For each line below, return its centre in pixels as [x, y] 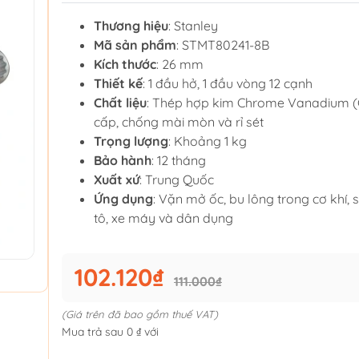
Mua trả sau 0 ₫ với [110, 332]
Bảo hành [123, 161]
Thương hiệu [131, 26]
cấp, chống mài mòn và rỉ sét [179, 122]
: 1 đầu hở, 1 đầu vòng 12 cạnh [228, 84]
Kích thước [125, 65]
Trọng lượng [131, 141]
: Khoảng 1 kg [208, 141]
